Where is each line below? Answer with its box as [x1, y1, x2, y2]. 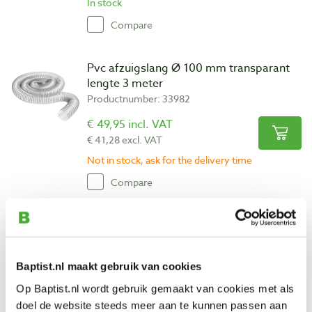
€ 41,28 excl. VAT [87, 133, 162, 146]
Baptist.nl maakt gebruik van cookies [16, 260, 201, 272]
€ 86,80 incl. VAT [87, 274, 175, 290]
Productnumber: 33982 [87, 92, 190, 105]
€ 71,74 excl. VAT [87, 290, 162, 304]
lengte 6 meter [87, 233, 164, 249]
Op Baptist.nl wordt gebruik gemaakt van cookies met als [16, 282, 295, 295]
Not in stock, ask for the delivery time [87, 153, 252, 166]
